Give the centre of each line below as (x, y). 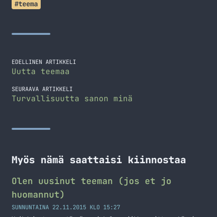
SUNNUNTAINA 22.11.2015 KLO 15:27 (66, 207)
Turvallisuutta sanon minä (72, 99)
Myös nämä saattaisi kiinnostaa (99, 160)
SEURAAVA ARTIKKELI (42, 89)
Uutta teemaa (41, 71)
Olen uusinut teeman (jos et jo (92, 181)
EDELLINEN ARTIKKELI (44, 62)
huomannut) (38, 194)
